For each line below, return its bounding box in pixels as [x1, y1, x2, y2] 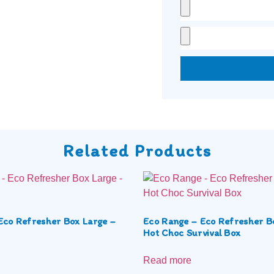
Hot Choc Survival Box [143, 226, 241, 239]
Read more [143, 254, 191, 265]
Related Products [62, 139, 212, 161]
